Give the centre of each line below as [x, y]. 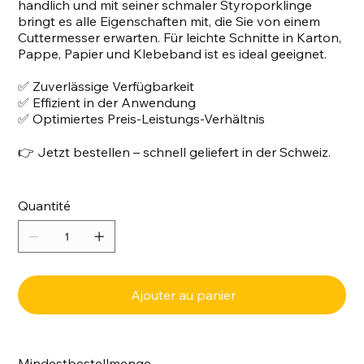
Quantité [45, 205]
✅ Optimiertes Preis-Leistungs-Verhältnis [142, 118]
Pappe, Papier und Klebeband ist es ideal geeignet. [173, 53]
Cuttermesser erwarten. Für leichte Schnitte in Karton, [180, 37]
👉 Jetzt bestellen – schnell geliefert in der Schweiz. [175, 152]
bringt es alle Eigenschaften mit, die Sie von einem [169, 21]
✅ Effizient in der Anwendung [107, 102]
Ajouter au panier [183, 295]
